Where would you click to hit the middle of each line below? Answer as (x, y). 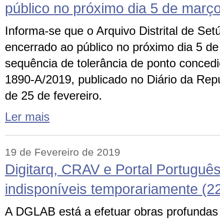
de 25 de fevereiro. (54, 96)
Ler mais (27, 117)
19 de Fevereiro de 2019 (63, 152)
